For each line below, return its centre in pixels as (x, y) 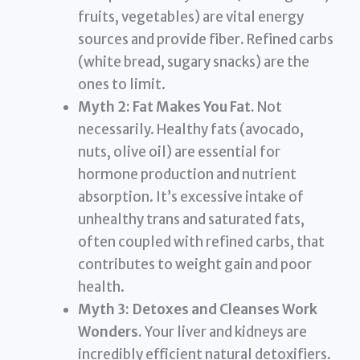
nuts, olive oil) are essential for (180, 152)
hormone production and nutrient (188, 175)
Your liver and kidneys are (225, 332)
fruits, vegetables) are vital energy (191, 17)
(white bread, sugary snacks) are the (194, 62)
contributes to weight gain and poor (195, 265)
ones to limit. (122, 85)
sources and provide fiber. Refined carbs (206, 40)
